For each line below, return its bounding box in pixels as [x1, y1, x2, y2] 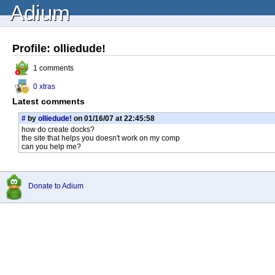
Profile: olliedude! [12, 42, 106, 55]
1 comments [33, 64, 74, 72]
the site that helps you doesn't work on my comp [21, 134, 180, 142]
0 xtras [33, 82, 55, 91]
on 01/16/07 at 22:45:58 [72, 114, 155, 123]
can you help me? [21, 142, 81, 151]
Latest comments [12, 96, 85, 106]
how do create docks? [21, 125, 95, 134]
